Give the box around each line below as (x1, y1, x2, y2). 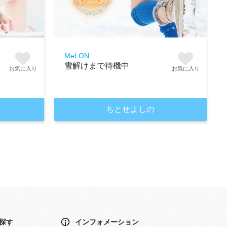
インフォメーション (75, 217, 139, 226)
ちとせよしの (106, 104, 155, 113)
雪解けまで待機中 (64, 61, 129, 70)
